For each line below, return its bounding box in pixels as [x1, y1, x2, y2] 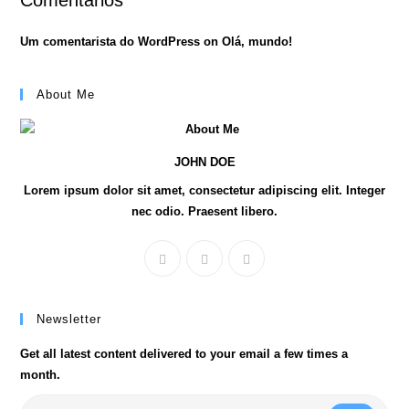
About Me [37, 88, 96, 101]
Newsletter [37, 312, 102, 326]
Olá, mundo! [222, 35, 293, 48]
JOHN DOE [173, 155, 236, 169]
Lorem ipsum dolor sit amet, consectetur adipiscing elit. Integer [24, 184, 385, 197]
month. [20, 368, 61, 382]
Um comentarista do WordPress [20, 35, 201, 48]
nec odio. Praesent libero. [131, 204, 278, 218]
